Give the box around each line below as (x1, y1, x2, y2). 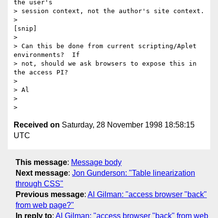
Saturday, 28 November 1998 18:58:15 (60, 121, 195, 129)
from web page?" (16, 200, 74, 209)
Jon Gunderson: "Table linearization (72, 168, 195, 177)
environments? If (14, 51, 80, 59)
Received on (14, 121, 60, 129)
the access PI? (14, 69, 68, 76)
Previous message (16, 190, 84, 199)
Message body (71, 158, 122, 166)
